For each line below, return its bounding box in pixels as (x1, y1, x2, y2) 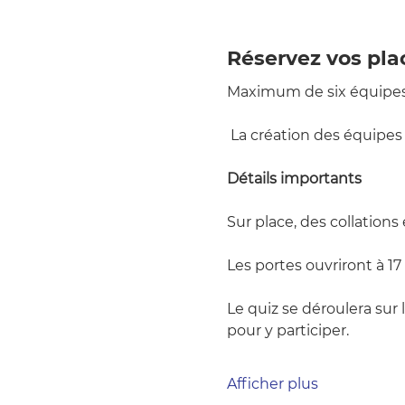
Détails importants (226, 170, 362, 187)
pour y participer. (226, 322, 349, 339)
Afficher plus (226, 375, 318, 392)
